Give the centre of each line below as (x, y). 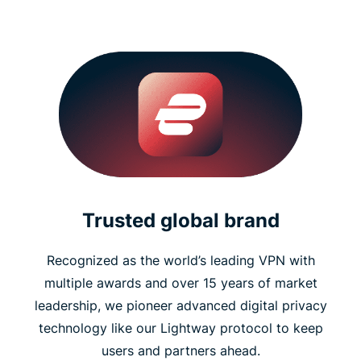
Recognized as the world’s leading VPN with (180, 261)
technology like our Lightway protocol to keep (180, 328)
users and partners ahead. (180, 351)
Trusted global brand (180, 221)
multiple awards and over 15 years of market (180, 283)
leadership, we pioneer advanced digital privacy (180, 306)
